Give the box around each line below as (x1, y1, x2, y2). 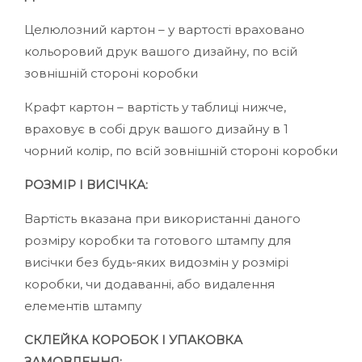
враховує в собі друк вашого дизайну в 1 (24, 121, 288, 137)
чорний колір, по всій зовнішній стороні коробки (24, 143, 338, 158)
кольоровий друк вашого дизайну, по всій (24, 44, 297, 59)
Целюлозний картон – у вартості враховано (24, 22, 305, 37)
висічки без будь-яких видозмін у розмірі (24, 255, 288, 270)
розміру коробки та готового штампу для (24, 233, 291, 248)
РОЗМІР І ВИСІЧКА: (24, 177, 148, 192)
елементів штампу (24, 298, 141, 314)
